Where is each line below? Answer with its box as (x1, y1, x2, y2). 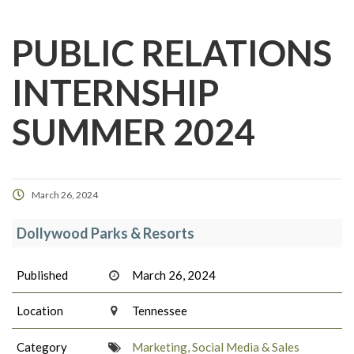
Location (17, 303, 63, 318)
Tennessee (132, 303, 188, 318)
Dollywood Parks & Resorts (17, 224, 194, 243)
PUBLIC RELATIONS (12, 32, 332, 75)
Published (17, 267, 68, 282)
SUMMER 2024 (12, 111, 255, 154)
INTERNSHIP (12, 71, 219, 115)
